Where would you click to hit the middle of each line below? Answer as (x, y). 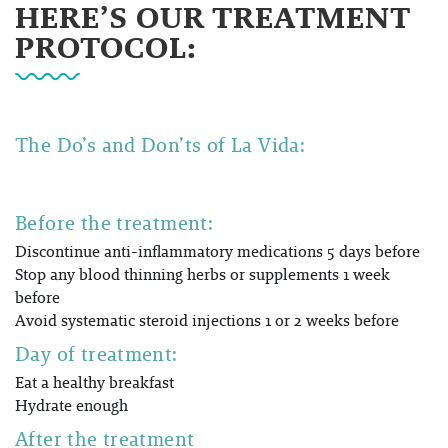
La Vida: (268, 145)
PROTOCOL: (106, 48)
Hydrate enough (71, 406)
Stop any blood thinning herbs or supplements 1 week (202, 275)
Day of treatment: (96, 354)
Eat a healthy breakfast (94, 383)
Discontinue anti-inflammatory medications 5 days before (217, 252)
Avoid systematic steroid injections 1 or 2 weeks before (207, 321)
